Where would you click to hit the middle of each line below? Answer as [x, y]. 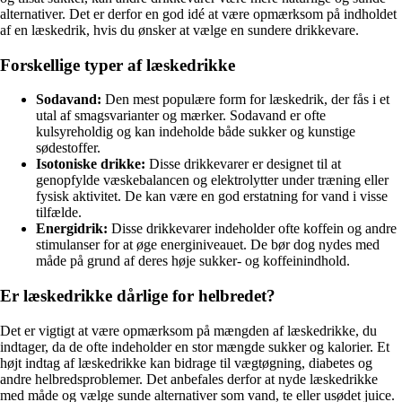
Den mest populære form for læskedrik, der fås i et [245, 100]
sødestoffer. [68, 148]
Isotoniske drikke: [91, 164]
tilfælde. [59, 213]
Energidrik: [72, 229]
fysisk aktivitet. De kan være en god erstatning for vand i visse [212, 197]
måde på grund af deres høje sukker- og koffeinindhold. [193, 261]
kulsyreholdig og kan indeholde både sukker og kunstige [196, 132]
